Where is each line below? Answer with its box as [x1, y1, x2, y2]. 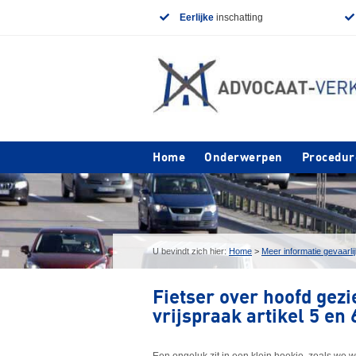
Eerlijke [179, 12, 214, 23]
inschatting [213, 12, 263, 23]
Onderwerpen [204, 151, 283, 164]
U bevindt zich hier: [153, 246, 229, 256]
